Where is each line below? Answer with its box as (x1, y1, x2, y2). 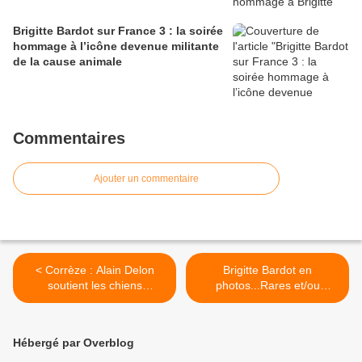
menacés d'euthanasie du (28, 294, 161, 308)
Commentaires (13, 129, 125, 148)
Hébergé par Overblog (13, 336, 134, 350)
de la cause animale (13, 55, 122, 69)
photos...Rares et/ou (215, 279, 320, 293)
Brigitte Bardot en (223, 263, 312, 277)
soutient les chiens (47, 279, 142, 293)
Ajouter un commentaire (94, 173, 199, 185)
